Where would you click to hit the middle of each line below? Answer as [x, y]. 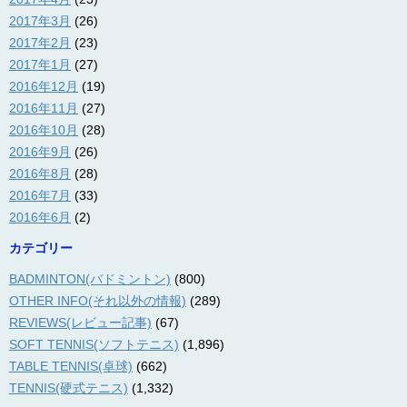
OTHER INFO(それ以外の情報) [98, 301]
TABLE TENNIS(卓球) [71, 367]
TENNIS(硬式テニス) [69, 388]
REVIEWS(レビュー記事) [80, 323]
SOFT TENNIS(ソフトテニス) [94, 345]
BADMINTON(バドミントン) [90, 279]
